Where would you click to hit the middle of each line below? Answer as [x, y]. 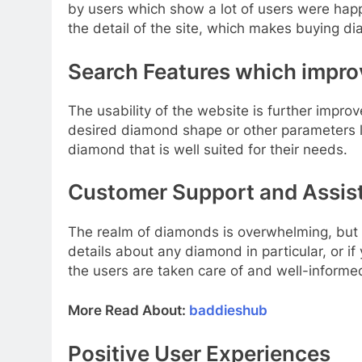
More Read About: [128, 311]
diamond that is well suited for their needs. [208, 149]
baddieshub [228, 311]
